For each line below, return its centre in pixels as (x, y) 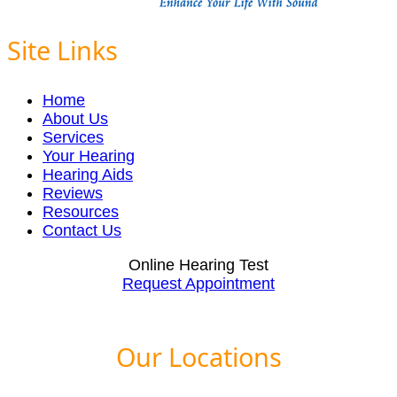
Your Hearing (89, 156)
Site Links (62, 51)
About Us (75, 119)
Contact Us (82, 231)
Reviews (73, 194)
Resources (81, 212)
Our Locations (198, 356)
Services (73, 138)
